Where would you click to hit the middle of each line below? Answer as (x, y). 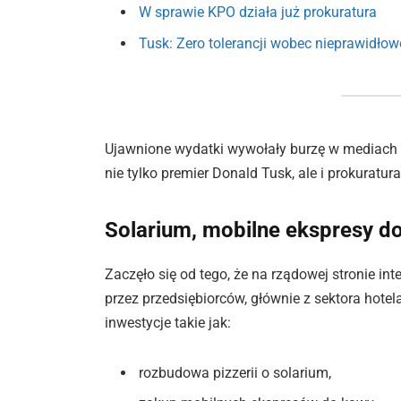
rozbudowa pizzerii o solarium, (235, 373)
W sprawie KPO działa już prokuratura (258, 13)
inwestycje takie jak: (168, 323)
